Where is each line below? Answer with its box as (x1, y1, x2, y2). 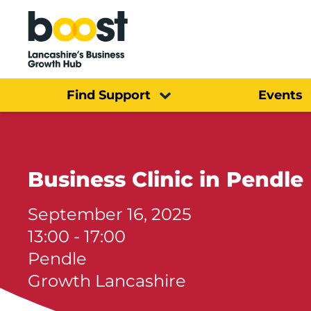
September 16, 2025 (28, 203, 192, 224)
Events (258, 87, 303, 103)
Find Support (67, 87, 151, 103)
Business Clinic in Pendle (28, 166, 303, 192)
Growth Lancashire (28, 270, 186, 291)
